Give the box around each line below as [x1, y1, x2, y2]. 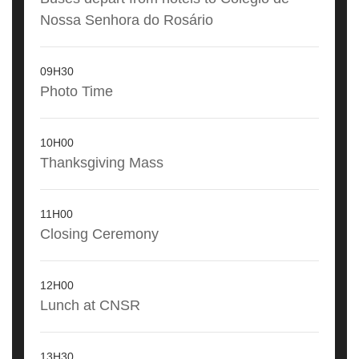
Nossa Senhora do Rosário [40, 11, 213, 29]
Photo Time [40, 83, 113, 100]
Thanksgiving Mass [40, 154, 163, 171]
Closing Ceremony [40, 225, 159, 243]
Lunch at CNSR [40, 296, 140, 314]
